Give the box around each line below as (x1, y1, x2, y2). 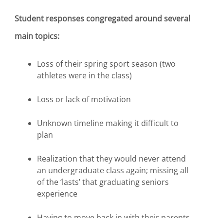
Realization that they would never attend (37, 153, 186, 164)
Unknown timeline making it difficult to (37, 117, 179, 128)
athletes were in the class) (37, 70, 134, 81)
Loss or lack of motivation (37, 93, 133, 105)
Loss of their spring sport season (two (37, 58, 176, 69)
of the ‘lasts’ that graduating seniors (37, 176, 169, 187)
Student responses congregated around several (15, 13, 190, 24)
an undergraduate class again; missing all (37, 164, 188, 176)
